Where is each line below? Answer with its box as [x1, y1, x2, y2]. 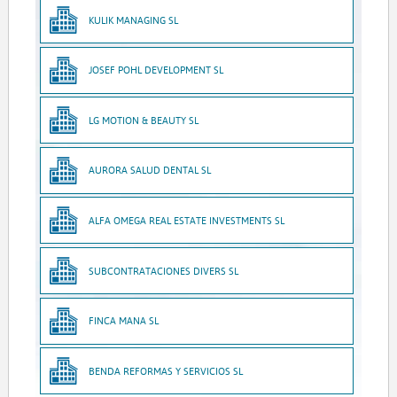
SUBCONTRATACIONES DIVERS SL [89, 263, 239, 277]
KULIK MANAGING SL [89, 12, 179, 27]
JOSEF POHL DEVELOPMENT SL [89, 63, 224, 77]
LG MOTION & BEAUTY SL [89, 113, 199, 127]
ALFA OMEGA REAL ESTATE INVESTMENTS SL [89, 213, 285, 227]
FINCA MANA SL [89, 314, 160, 328]
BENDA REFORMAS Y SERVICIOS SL [89, 363, 244, 378]
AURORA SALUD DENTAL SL [89, 163, 212, 177]
